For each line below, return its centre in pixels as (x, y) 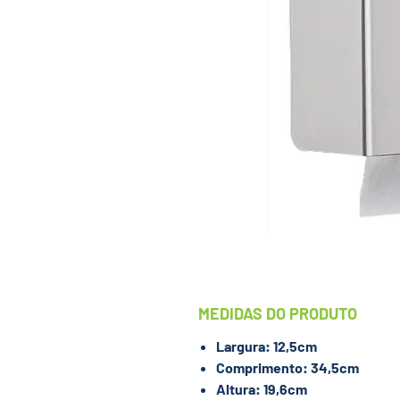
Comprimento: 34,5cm (287, 367)
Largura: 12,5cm (267, 346)
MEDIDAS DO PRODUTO (278, 313)
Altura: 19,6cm (262, 389)
